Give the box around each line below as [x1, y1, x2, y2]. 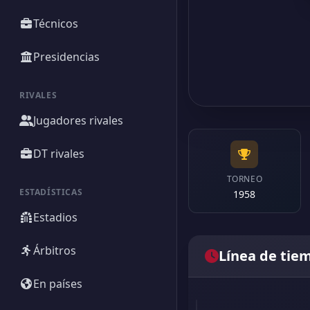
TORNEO [226, 173, 263, 185]
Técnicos [33, 16, 78, 31]
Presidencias [33, 49, 100, 64]
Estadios [33, 210, 77, 225]
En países [33, 276, 82, 291]
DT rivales [33, 146, 84, 161]
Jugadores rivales [33, 113, 123, 128]
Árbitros [33, 243, 76, 258]
